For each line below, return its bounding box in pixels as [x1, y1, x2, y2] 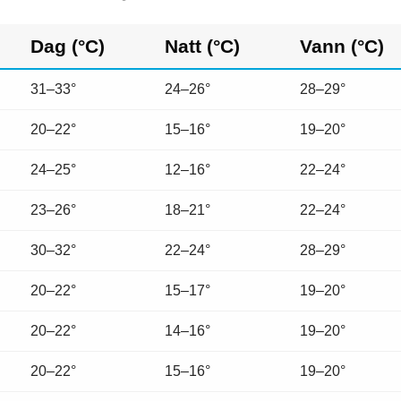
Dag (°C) [30, 35, 105, 56]
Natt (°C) [165, 35, 240, 56]
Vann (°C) [300, 35, 384, 56]
